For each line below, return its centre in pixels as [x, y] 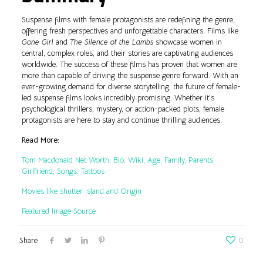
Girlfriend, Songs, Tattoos [63, 171]
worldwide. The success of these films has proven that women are [129, 65]
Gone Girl [37, 42]
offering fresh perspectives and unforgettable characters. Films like [130, 31]
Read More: [40, 140]
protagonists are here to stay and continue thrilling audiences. [122, 120]
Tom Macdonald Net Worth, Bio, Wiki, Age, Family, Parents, [118, 160]
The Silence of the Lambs [111, 42]
